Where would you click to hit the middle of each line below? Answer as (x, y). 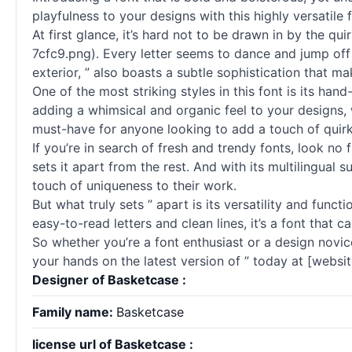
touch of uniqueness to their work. (134, 185)
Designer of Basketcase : (109, 280)
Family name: (74, 312)
